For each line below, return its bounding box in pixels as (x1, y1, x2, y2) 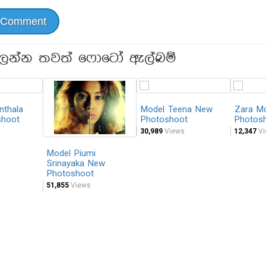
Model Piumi (47, 148, 96, 159)
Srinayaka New (47, 159, 105, 169)
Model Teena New (141, 104, 213, 115)
